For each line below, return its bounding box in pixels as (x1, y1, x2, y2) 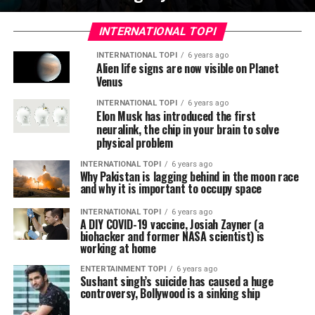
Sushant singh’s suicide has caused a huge (79, 273, 274, 290)
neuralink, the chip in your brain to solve (96, 121, 279, 138)
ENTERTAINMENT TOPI (79, 264, 166, 274)
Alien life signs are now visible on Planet (96, 60, 279, 77)
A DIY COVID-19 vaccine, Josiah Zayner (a (79, 216, 264, 233)
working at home (79, 240, 156, 257)
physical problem (96, 134, 173, 151)
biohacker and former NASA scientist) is (79, 228, 265, 245)
